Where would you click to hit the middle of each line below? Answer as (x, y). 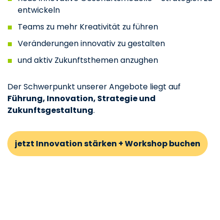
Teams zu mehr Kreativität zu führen (88, 27)
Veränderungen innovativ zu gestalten (91, 44)
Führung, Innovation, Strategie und (82, 99)
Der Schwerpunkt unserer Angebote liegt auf (94, 87)
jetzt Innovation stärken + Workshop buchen (108, 144)
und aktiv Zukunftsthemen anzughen (88, 60)
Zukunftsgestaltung (50, 110)
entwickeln (39, 10)
